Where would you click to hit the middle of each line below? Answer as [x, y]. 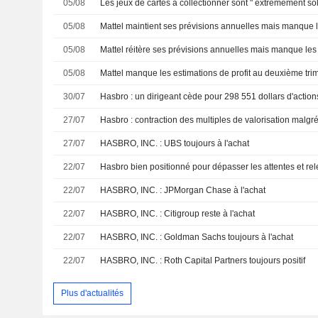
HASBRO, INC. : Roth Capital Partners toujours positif [203, 261]
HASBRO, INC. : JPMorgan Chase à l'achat [183, 191]
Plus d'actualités [92, 293]
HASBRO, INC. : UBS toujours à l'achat [175, 144]
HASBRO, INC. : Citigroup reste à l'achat [178, 214]
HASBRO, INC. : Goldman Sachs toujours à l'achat [197, 237]
